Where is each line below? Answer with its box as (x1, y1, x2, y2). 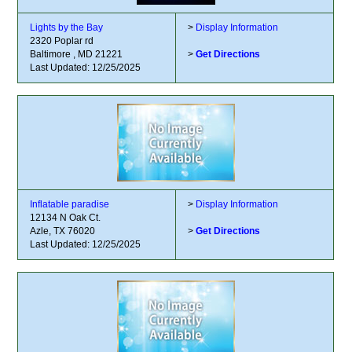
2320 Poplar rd (30, 35, 94, 46)
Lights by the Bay (30, 22, 104, 33)
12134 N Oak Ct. (30, 212, 101, 223)
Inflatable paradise (30, 199, 110, 210)
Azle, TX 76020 (30, 225, 96, 236)
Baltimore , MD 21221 (30, 49, 123, 60)
